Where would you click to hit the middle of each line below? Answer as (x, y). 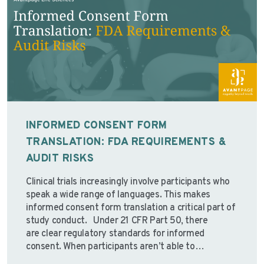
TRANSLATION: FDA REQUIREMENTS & (126, 142)
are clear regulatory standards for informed (115, 234)
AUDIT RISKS (62, 159)
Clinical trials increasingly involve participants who (128, 182)
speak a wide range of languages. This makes (118, 195)
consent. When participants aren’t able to (110, 247)
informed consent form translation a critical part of (131, 208)
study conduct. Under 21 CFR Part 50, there (117, 221)
